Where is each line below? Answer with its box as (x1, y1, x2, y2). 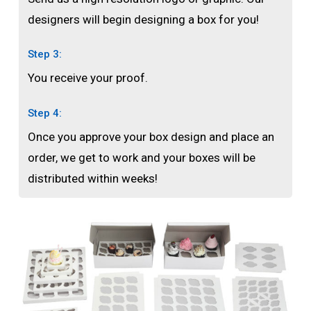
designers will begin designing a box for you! (28, 12, 260, 26)
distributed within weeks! (28, 171, 158, 185)
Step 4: (28, 106, 62, 119)
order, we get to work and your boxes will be (28, 150, 256, 165)
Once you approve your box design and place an (28, 129, 275, 144)
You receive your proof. (28, 71, 149, 85)
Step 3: (28, 48, 62, 61)
